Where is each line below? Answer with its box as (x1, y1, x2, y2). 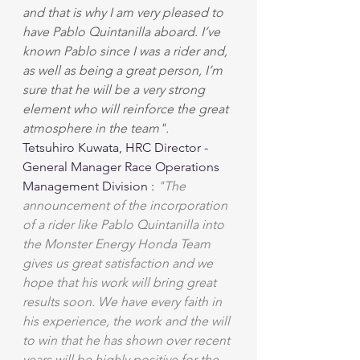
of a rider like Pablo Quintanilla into (22, 217, 227, 232)
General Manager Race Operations (22, 159, 223, 174)
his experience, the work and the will (22, 313, 233, 329)
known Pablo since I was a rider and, (22, 43, 231, 59)
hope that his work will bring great (22, 275, 219, 290)
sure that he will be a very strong (22, 82, 208, 97)
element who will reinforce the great (22, 101, 231, 117)
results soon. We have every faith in (22, 294, 225, 309)
